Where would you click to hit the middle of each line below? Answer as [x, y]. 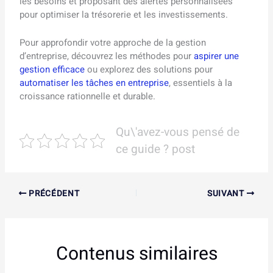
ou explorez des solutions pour [149, 70]
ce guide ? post [155, 150]
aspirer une [217, 56]
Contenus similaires [136, 254]
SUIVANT [227, 193]
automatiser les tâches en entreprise [94, 83]
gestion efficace [52, 70]
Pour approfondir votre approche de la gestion [113, 43]
